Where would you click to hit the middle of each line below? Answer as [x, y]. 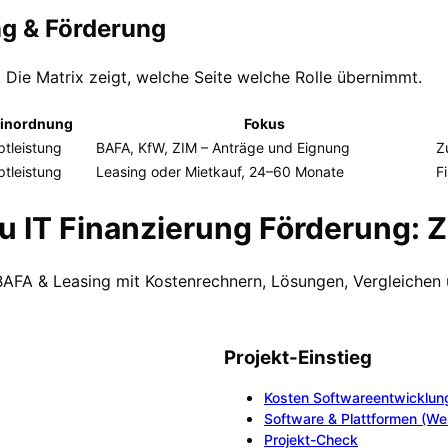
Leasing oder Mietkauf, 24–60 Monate [220, 172]
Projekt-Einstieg [298, 357]
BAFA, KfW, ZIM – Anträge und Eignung [223, 148]
